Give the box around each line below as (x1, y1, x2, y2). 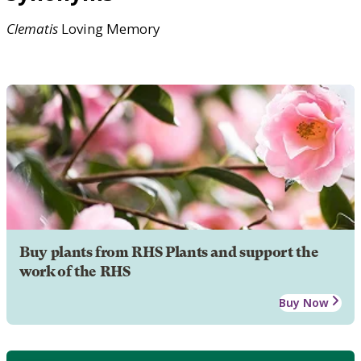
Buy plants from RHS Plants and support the (19, 243, 319, 260)
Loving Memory (58, 19, 160, 38)
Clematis (6, 19, 58, 38)
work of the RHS (19, 263, 131, 280)
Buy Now (279, 294, 329, 310)
